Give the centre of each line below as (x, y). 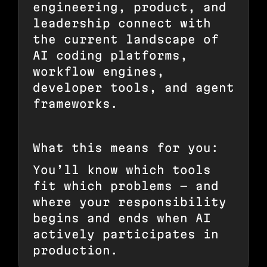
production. (75, 250)
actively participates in (126, 234)
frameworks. (75, 103)
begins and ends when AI (122, 218)
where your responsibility (130, 202)
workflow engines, (99, 71)
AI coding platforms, (110, 55)
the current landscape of (126, 39)
